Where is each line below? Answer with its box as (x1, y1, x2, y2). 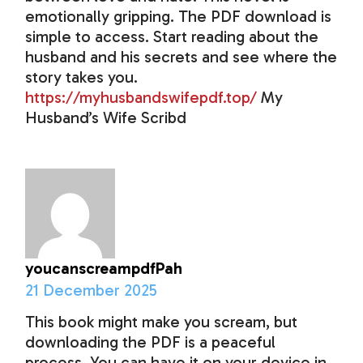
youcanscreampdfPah (25, 258, 183, 279)
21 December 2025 (25, 280, 158, 301)
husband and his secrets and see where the (25, 47, 338, 67)
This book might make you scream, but (25, 312, 298, 332)
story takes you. (25, 67, 139, 88)
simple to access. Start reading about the (25, 27, 319, 47)
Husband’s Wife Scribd (25, 108, 187, 128)
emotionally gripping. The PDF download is (25, 6, 332, 27)
